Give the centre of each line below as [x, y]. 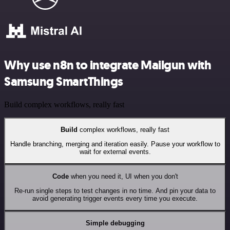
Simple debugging [115, 223]
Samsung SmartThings [64, 81]
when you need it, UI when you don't [123, 177]
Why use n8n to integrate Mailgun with [108, 65]
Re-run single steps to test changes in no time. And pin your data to [115, 191]
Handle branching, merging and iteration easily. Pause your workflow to [115, 144]
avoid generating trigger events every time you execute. [115, 199]
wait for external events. [115, 152]
